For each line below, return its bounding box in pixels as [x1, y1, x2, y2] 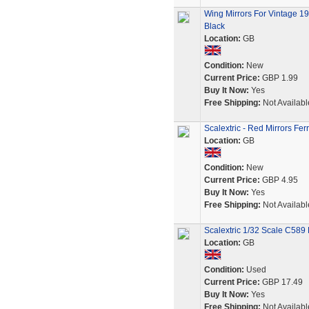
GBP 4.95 [259, 175, 298, 185]
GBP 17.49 [259, 277, 303, 287]
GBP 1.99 [259, 73, 298, 83]
